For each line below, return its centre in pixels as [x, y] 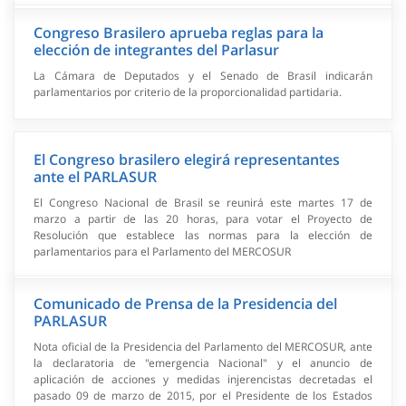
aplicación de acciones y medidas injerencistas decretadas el [203, 379]
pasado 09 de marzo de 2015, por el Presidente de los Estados [203, 395]
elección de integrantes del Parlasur [157, 49]
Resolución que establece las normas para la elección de [203, 235]
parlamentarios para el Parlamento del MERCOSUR [163, 251]
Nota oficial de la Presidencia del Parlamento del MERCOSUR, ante [203, 346]
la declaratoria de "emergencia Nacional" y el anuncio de [203, 362]
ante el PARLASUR [96, 176]
